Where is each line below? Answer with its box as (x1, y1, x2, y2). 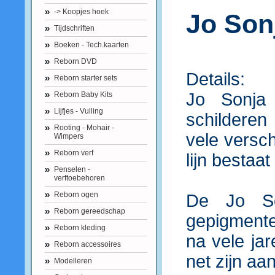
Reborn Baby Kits (54, 90, 112, 99)
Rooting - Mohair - (54, 123, 114, 132)
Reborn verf (54, 149, 93, 157)
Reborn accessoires (54, 240, 121, 249)
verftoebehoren (54, 174, 105, 182)
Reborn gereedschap (54, 207, 125, 215)
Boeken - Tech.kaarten (54, 41, 129, 49)
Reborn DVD (54, 57, 97, 66)
